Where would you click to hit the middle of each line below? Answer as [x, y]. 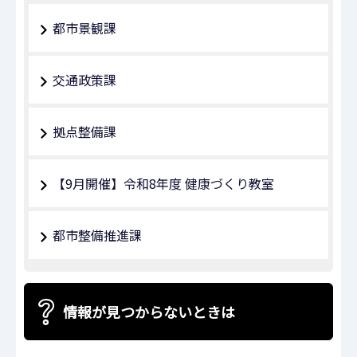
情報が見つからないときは [149, 311]
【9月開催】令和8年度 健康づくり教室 [163, 184]
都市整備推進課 [97, 235]
